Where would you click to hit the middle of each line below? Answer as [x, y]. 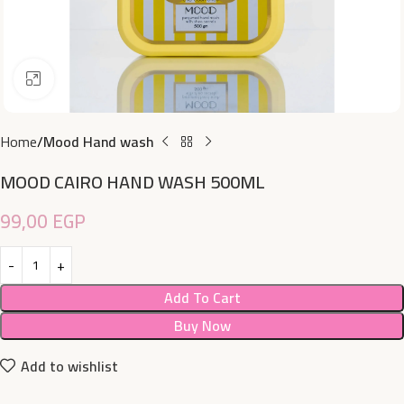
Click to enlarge [96, 79]
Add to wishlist [70, 366]
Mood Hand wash [99, 142]
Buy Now [202, 326]
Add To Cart [202, 298]
